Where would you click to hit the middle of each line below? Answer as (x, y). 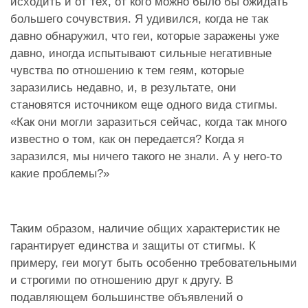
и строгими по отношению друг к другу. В (122, 280)
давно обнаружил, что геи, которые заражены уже (145, 36)
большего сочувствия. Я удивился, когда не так (139, 19)
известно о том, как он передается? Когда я (127, 139)
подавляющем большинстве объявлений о (126, 297)
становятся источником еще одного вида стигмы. (144, 104)
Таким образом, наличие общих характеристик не (145, 228)
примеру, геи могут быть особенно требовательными (154, 263)
